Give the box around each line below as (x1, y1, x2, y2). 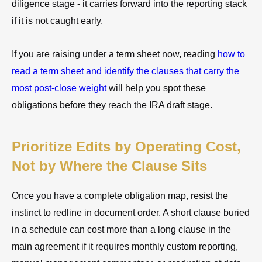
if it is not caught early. (12, 15, 103, 26)
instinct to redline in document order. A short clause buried (12, 207, 250, 218)
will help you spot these (106, 82, 206, 93)
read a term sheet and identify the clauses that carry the (12, 65, 239, 76)
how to (215, 49, 245, 59)
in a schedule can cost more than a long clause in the (12, 224, 231, 235)
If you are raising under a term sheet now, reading (12, 49, 215, 59)
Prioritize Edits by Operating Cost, (12, 138, 241, 154)
